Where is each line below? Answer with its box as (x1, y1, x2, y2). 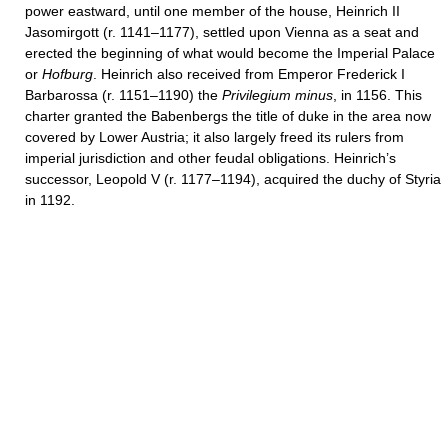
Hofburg (42, 66, 93, 82)
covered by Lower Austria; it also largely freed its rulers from (25, 129, 404, 145)
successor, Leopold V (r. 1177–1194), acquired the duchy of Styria (25, 171, 441, 187)
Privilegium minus (222, 87, 333, 103)
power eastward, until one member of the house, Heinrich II (25, 3, 400, 19)
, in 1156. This (333, 87, 422, 103)
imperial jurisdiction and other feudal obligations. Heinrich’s (25, 150, 396, 166)
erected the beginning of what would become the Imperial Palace (25, 45, 435, 61)
